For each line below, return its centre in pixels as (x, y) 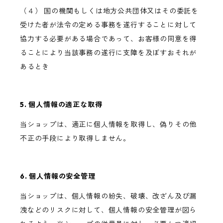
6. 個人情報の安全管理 (58, 176)
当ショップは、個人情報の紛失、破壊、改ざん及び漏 (109, 196)
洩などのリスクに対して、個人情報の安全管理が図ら (109, 210)
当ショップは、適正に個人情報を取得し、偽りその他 (109, 125)
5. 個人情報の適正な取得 (61, 105)
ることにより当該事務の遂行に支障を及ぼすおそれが (109, 53)
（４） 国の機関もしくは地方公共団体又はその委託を (109, 11)
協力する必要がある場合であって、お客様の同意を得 (109, 39)
